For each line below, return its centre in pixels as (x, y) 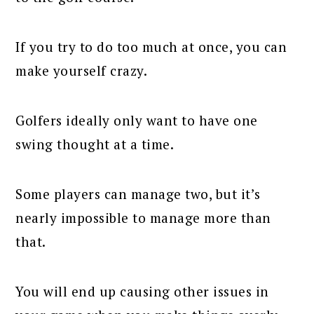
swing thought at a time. (95, 144)
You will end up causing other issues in (142, 292)
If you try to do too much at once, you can (151, 47)
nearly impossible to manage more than (143, 218)
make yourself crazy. (82, 71)
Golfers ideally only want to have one (137, 121)
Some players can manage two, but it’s (138, 194)
